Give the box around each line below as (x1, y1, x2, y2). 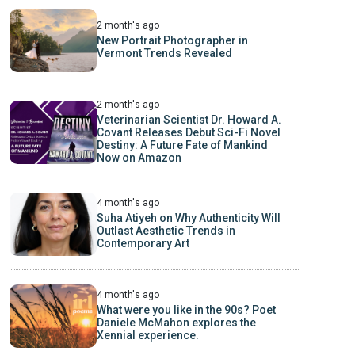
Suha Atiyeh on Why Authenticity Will (96, 212, 281, 225)
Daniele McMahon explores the (96, 316, 256, 330)
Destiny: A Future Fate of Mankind (96, 139, 268, 152)
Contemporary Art (96, 237, 189, 250)
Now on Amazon (96, 151, 181, 165)
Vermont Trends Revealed (96, 47, 232, 60)
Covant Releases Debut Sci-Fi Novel (96, 126, 281, 139)
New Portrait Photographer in (96, 34, 248, 48)
